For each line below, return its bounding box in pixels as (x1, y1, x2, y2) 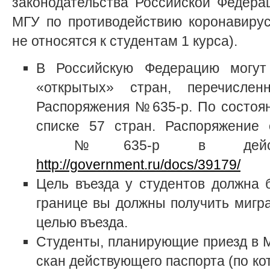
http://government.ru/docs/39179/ (36, 157, 240, 173)
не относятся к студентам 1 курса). (12, 33, 237, 49)
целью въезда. (36, 215, 128, 231)
